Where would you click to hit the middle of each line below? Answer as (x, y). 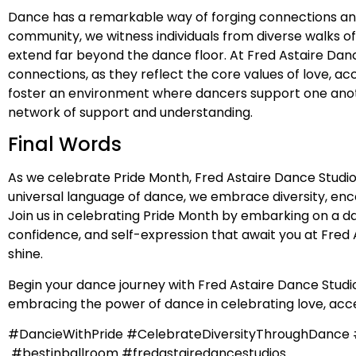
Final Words (65, 145)
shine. (25, 254)
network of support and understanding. (130, 112)
